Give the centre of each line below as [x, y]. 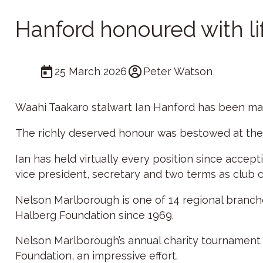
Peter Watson [178, 71]
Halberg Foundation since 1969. [94, 215]
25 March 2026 [91, 71]
